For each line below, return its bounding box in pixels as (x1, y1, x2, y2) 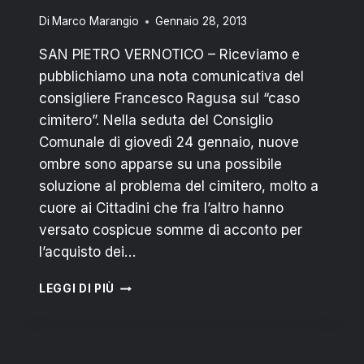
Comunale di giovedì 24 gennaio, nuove (39, 134, 299, 151)
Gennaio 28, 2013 (155, 15, 248, 28)
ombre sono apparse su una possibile (39, 156, 282, 173)
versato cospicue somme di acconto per (39, 222, 302, 239)
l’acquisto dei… (39, 244, 136, 261)
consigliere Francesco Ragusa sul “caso (39, 90, 300, 107)
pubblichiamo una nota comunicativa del (39, 68, 304, 85)
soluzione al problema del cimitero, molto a (39, 178, 318, 195)
